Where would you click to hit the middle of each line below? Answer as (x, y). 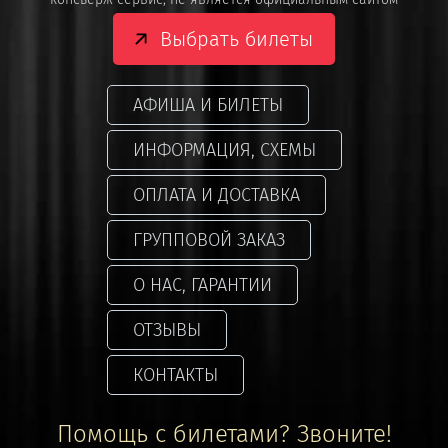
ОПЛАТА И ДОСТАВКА (216, 194)
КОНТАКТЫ (175, 374)
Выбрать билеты (236, 38)
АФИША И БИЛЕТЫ (207, 104)
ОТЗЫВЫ (166, 329)
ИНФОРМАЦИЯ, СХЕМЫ (224, 149)
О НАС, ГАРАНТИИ (202, 284)
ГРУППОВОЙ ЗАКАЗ (208, 239)
